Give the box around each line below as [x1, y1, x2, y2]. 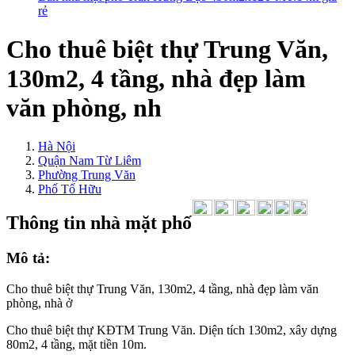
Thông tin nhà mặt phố [6, 212, 192, 234]
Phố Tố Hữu [38, 182, 101, 197]
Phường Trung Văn [38, 168, 136, 182]
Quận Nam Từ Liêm [38, 154, 141, 168]
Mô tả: [6, 250, 50, 267]
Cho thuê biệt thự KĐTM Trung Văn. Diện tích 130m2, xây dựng [6, 323, 337, 337]
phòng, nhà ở [6, 296, 72, 310]
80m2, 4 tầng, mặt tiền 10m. [6, 337, 147, 351]
